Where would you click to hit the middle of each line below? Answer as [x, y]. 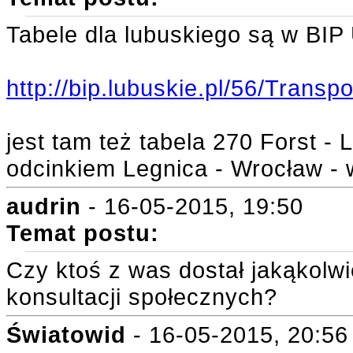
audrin [44, 206]
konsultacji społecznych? [142, 297]
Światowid [66, 334]
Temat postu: [83, 233]
